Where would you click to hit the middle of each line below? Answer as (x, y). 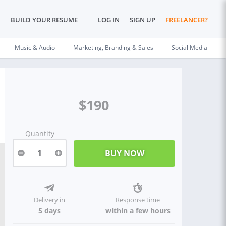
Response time (138, 200)
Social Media (189, 48)
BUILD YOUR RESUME (44, 20)
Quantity (40, 133)
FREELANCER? (187, 20)
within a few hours (138, 211)
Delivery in (49, 200)
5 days (49, 211)
